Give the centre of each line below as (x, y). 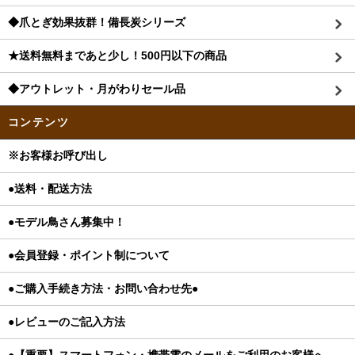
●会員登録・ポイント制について (89, 256)
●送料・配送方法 (50, 189)
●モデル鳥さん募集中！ (67, 222)
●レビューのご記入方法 (67, 322)
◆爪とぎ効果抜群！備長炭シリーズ (97, 23)
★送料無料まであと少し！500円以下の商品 (117, 56)
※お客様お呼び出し (58, 156)
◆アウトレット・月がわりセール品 (97, 89)
